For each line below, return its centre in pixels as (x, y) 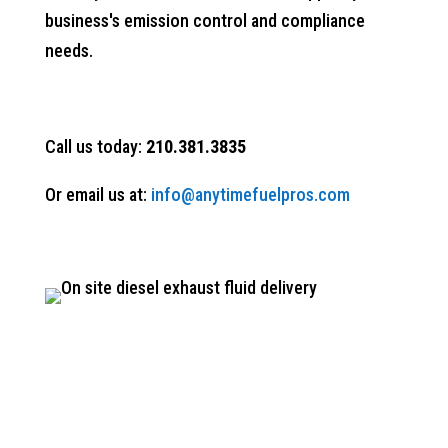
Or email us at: (97, 194)
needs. (68, 50)
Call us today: (95, 146)
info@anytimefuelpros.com (250, 194)
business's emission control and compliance (204, 20)
